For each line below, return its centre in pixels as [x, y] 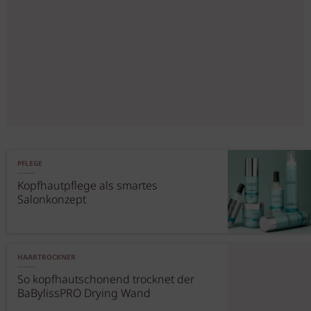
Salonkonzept [52, 200]
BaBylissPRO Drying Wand [84, 294]
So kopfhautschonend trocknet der [106, 280]
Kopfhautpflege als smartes [87, 186]
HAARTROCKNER [47, 258]
